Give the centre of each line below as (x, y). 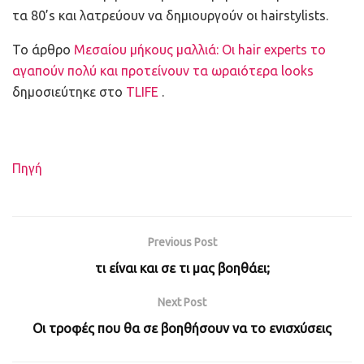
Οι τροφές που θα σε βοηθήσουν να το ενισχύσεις (182, 328)
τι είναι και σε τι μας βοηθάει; (182, 268)
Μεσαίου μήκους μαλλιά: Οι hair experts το (200, 49)
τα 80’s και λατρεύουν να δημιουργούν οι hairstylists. (172, 15)
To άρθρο (43, 49)
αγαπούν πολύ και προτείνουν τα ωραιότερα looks (163, 70)
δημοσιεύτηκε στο (69, 91)
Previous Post (182, 242)
